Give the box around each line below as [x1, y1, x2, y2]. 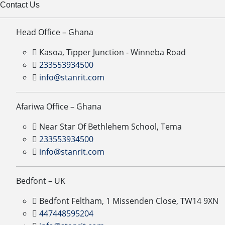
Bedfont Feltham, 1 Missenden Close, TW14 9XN [37, 195, 220, 206]
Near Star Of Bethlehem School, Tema [37, 121, 182, 132]
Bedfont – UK [16, 175, 65, 186]
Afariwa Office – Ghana [16, 101, 101, 112]
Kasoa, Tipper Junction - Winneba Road [37, 47, 186, 58]
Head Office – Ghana [16, 27, 93, 38]
